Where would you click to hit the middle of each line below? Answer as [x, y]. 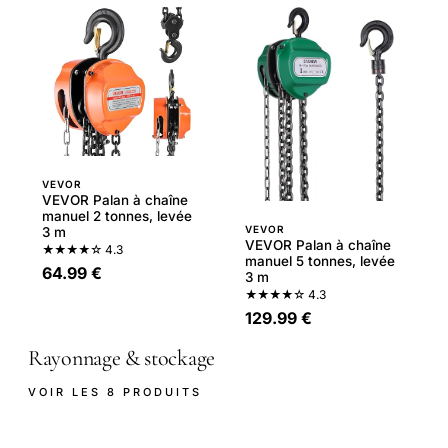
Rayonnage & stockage [121, 357]
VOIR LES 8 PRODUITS [115, 392]
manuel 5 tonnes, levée [320, 260]
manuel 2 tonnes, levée [117, 215]
